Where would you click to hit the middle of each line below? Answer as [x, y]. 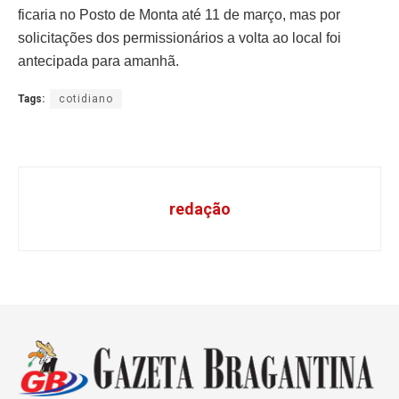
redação [199, 208]
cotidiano [86, 98]
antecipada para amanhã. [98, 61]
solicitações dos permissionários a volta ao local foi [179, 37]
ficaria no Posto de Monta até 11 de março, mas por [179, 14]
